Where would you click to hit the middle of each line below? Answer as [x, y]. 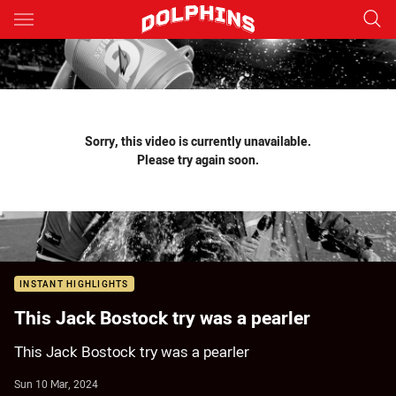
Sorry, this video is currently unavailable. [198, 141]
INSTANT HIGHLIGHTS [74, 284]
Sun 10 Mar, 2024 [56, 384]
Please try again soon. [198, 160]
